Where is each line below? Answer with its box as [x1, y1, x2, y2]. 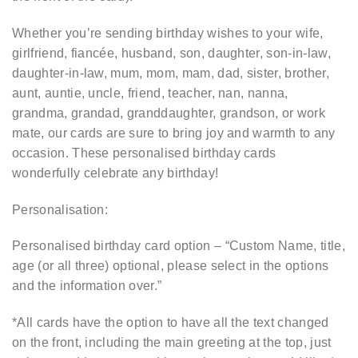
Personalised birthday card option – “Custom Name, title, [12, 239, 345, 253]
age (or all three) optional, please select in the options [12, 259, 329, 273]
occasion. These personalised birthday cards [12, 145, 276, 160]
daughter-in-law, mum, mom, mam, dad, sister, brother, [12, 66, 329, 80]
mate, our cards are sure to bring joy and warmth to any [12, 125, 336, 140]
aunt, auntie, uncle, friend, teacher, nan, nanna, [12, 86, 288, 100]
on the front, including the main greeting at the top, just [12, 336, 332, 350]
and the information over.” [12, 279, 162, 293]
